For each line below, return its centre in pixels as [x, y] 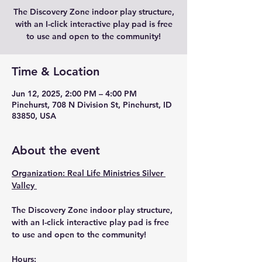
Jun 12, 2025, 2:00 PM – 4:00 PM [74, 94]
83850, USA [34, 116]
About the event [56, 150]
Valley [24, 185]
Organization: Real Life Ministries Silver [89, 173]
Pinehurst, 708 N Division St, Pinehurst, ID [92, 105]
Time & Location [56, 71]
